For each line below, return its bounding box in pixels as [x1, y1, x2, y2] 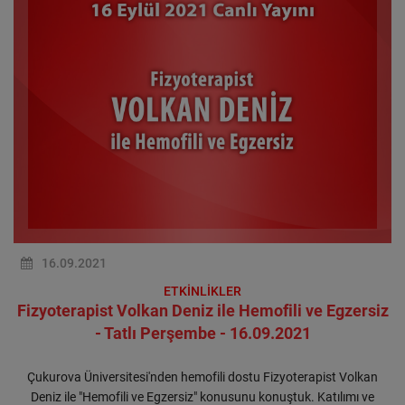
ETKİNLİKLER [164, 284, 241, 298]
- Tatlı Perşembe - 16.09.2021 [94, 324, 311, 343]
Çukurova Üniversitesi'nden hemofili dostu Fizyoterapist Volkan [27, 370, 378, 384]
